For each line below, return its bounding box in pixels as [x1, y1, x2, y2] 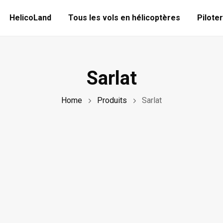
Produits [97, 96, 127, 105]
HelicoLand [9, 13, 51, 22]
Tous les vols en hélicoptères [68, 13, 180, 22]
